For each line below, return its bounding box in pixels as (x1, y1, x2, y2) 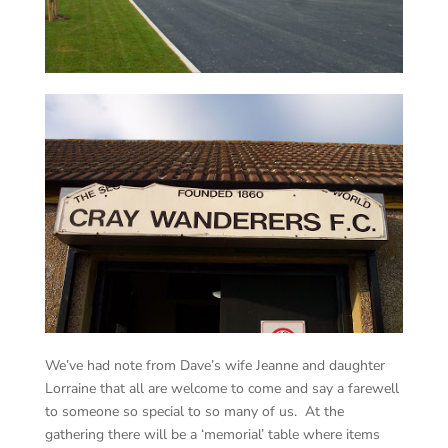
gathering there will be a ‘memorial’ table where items (44, 425, 380, 445)
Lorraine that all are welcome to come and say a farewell (44, 379, 399, 399)
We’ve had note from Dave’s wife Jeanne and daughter (44, 356, 385, 376)
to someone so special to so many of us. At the (44, 402, 344, 422)
